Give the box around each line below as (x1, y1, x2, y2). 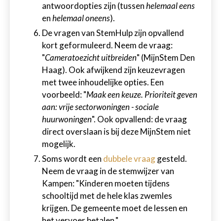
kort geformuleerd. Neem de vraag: (42, 40, 173, 50)
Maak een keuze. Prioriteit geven (86, 89, 197, 100)
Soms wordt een (42, 153, 103, 164)
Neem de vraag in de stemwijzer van (42, 166, 174, 176)
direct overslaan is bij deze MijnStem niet (42, 126, 191, 137)
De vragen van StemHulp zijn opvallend (42, 28, 184, 38)
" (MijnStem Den (137, 52, 195, 63)
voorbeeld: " (42, 89, 86, 100)
